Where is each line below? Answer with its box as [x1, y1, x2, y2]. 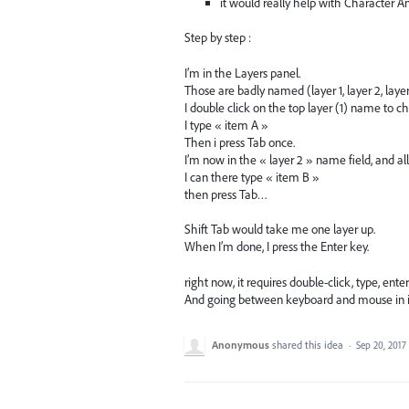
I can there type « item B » [184, 168, 320, 185]
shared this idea [272, 337, 346, 351]
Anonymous [212, 337, 269, 351]
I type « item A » [184, 116, 268, 133]
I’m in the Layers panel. [184, 64, 300, 81]
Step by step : [184, 29, 251, 47]
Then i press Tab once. [184, 133, 295, 151]
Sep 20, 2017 [356, 338, 406, 351]
